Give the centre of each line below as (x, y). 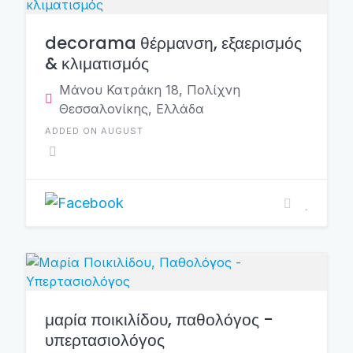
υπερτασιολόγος (105, 340)
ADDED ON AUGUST (94, 131)
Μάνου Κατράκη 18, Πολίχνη (150, 90)
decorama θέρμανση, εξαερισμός (173, 43)
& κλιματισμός (97, 63)
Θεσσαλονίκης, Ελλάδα (132, 109)
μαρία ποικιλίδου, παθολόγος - (159, 320)
